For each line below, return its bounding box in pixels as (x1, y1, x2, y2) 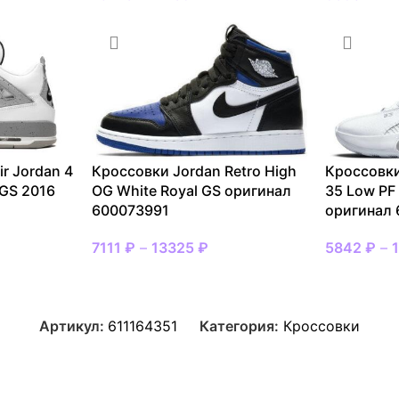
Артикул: (39, 316, 108, 335)
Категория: (199, 316, 279, 335)
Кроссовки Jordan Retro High (91, 161, 297, 180)
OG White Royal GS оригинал (91, 181, 291, 199)
